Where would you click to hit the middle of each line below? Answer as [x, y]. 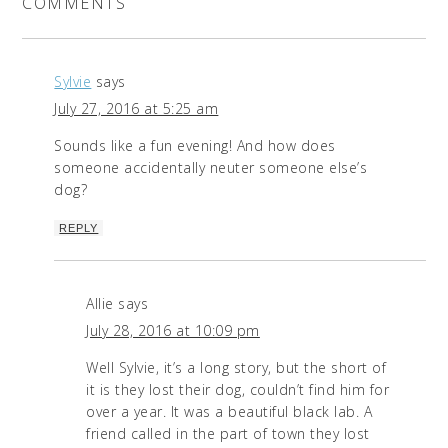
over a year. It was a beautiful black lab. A [229, 412]
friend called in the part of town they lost [228, 434]
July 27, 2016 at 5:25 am [136, 109]
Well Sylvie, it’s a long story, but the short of [236, 368]
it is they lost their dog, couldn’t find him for [238, 390]
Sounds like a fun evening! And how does [195, 146]
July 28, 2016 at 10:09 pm [173, 331]
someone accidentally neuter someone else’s [211, 168]
